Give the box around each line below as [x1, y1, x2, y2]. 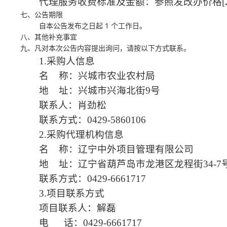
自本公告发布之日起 [39, 22, 103, 30]
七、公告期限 [20, 11, 63, 19]
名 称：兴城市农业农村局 [39, 70, 156, 81]
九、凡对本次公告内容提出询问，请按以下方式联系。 [20, 45, 191, 52]
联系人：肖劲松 [39, 100, 107, 110]
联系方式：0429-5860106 [39, 115, 146, 125]
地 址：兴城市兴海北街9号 [39, 85, 161, 96]
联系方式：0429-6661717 [39, 173, 146, 184]
